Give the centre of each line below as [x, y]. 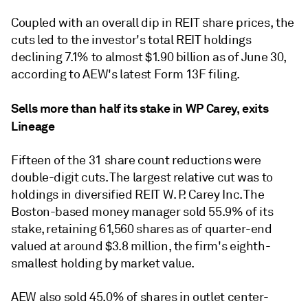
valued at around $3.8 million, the [103, 246]
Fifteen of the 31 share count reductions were [136, 160]
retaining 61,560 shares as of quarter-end [159, 229]
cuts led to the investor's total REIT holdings [131, 40]
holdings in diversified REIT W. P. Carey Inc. [128, 195]
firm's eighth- [233, 246]
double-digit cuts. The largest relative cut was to [142, 177]
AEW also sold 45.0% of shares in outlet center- [140, 297]
